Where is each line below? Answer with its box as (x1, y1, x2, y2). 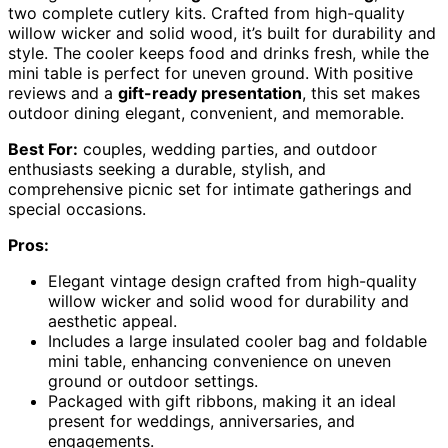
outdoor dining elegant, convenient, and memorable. (8, 103, 404, 124)
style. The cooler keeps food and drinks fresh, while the (8, 43, 429, 64)
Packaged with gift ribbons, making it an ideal (48, 391, 396, 412)
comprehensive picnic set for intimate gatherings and (8, 179, 412, 200)
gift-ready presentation (118, 83, 302, 104)
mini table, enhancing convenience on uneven (48, 351, 391, 372)
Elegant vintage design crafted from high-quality (48, 271, 417, 292)
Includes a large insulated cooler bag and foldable (48, 331, 427, 352)
